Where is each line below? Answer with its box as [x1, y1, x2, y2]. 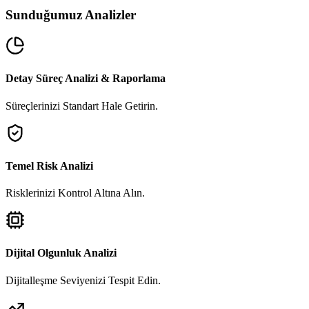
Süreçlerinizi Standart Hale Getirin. [6, 99, 158, 112]
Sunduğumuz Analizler [6, 8, 136, 23]
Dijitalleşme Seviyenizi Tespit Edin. [6, 274, 161, 286]
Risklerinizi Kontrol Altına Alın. [6, 187, 145, 199]
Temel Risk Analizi [6, 159, 93, 172]
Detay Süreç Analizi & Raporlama [6, 72, 166, 85]
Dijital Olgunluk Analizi [6, 247, 117, 259]
